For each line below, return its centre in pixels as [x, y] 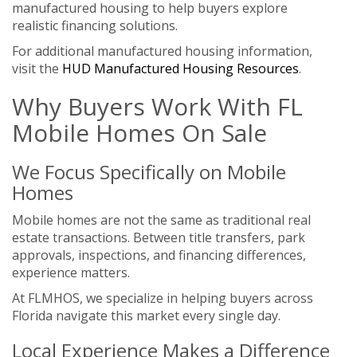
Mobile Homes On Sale [139, 132]
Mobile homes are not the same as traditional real [161, 220]
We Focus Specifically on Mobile [149, 171]
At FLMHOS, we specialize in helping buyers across [163, 298]
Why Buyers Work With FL [157, 106]
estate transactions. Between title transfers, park [159, 237]
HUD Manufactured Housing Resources [180, 68]
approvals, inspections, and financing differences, [159, 255]
